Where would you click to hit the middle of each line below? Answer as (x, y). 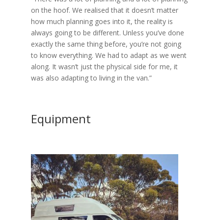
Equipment (61, 118)
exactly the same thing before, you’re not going (106, 44)
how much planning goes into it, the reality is (102, 21)
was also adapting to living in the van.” (91, 78)
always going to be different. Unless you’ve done (107, 32)
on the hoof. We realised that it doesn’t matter (104, 10)
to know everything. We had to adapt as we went (109, 55)
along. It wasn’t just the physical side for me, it (104, 66)
